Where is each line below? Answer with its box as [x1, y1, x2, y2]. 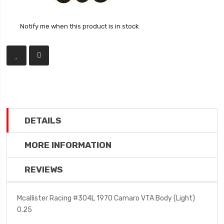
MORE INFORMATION [24, 140, 112, 150]
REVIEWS [24, 164, 63, 174]
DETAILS [24, 115, 62, 125]
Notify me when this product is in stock [20, 22, 139, 30]
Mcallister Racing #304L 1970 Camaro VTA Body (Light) [17, 194, 195, 202]
